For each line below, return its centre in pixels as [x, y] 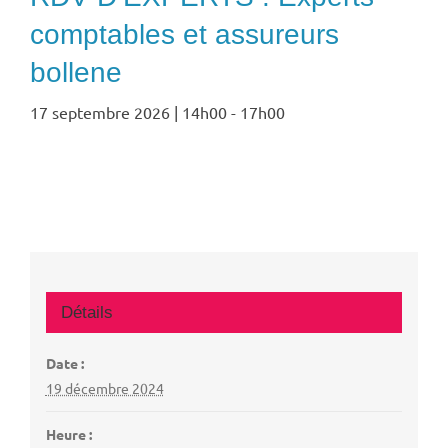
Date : [64, 362]
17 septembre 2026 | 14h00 [128, 112]
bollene [76, 73]
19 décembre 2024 [104, 387]
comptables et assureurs [184, 35]
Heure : [68, 433]
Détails [86, 312]
